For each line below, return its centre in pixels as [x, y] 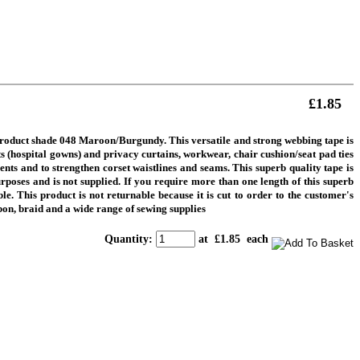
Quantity [127, 239]
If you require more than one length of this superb [239, 182]
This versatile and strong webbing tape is [261, 141]
